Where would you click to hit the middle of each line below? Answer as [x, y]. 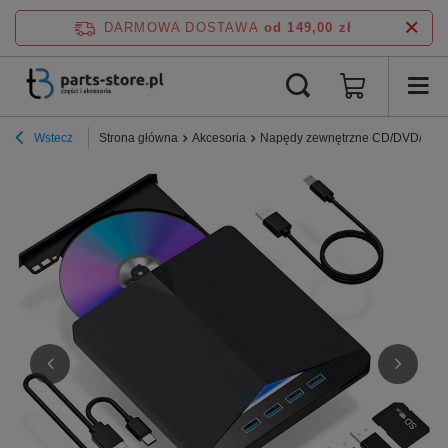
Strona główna [138, 137]
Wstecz [52, 137]
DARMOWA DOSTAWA [181, 27]
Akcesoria [219, 137]
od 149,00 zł [308, 27]
